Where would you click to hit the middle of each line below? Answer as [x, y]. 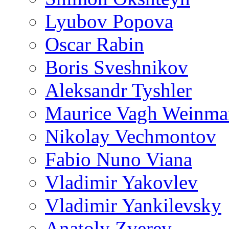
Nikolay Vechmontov [131, 136]
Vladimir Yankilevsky [133, 205]
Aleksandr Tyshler [118, 90]
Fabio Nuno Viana [119, 159]
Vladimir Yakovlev [121, 182]
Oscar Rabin [95, 44]
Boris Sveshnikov [117, 67]
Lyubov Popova [109, 21]
